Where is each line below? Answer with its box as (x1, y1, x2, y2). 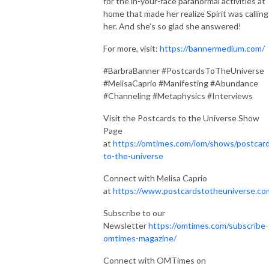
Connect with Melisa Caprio (103, 172, 207, 183)
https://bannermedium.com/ (160, 43, 265, 53)
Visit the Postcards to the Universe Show (103, 112, 259, 123)
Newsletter (103, 220, 148, 231)
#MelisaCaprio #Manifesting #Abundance (103, 77, 258, 88)
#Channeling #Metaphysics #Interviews (103, 90, 253, 101)
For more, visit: (103, 43, 160, 53)
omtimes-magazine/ (103, 232, 177, 243)
